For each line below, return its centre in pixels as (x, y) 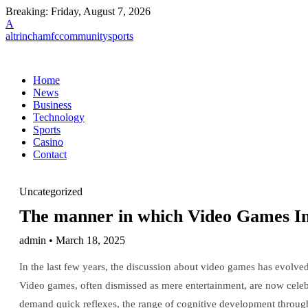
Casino (48, 142)
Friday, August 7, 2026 (101, 11)
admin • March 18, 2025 (72, 240)
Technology (59, 117)
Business (52, 105)
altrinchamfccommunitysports (69, 36)
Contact (50, 154)
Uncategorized (51, 191)
